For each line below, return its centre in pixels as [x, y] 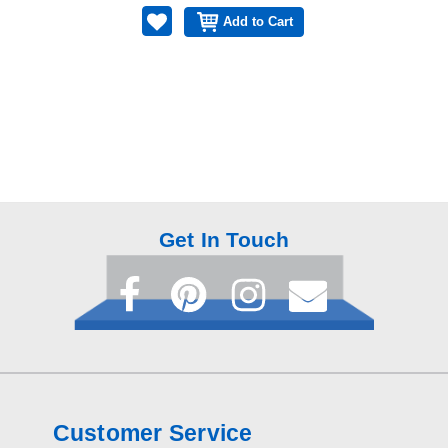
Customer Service [152, 432]
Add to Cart [258, 22]
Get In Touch [224, 239]
